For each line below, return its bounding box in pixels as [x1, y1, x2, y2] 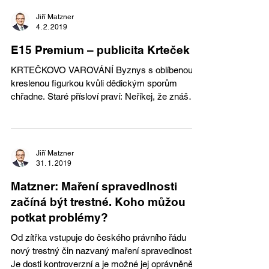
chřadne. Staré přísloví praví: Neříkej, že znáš [11, 91, 189, 101]
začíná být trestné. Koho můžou [11, 195, 186, 208]
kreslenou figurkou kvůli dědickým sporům [11, 78, 177, 88]
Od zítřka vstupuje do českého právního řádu [11, 232, 186, 243]
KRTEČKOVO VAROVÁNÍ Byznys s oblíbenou [11, 65, 193, 75]
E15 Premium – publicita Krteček [11, 43, 190, 56]
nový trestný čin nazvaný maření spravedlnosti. [11, 246, 112, 256]
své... [11, 104, 32, 115]
